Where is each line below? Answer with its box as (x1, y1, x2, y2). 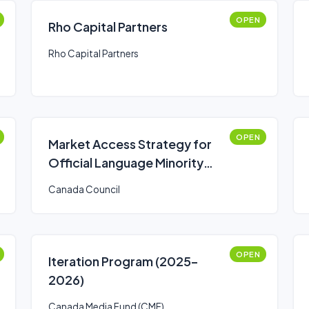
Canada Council (48, 183, 120, 195)
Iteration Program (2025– (48, 253, 198, 269)
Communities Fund (48, 173, 158, 189)
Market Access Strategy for (48, 136, 212, 152)
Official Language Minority (48, 154, 203, 170)
